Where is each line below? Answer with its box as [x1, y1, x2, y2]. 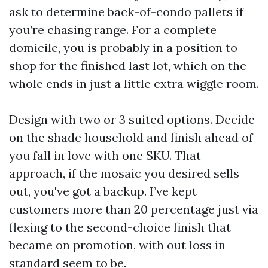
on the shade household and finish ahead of [9, 130, 253, 145]
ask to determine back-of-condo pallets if [9, 4, 243, 19]
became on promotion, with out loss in [9, 237, 226, 252]
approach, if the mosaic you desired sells [9, 166, 239, 181]
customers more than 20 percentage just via [9, 202, 258, 217]
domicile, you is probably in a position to [9, 40, 237, 55]
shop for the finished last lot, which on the [9, 58, 246, 73]
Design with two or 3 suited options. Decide [9, 112, 255, 127]
